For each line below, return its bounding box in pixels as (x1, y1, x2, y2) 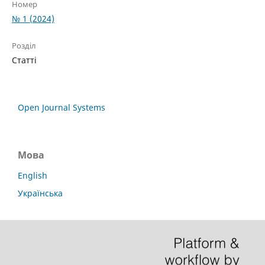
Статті (11, 54, 37, 66)
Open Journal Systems (18, 101, 105, 113)
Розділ (11, 40, 36, 51)
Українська (18, 187, 63, 199)
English (18, 169, 47, 181)
